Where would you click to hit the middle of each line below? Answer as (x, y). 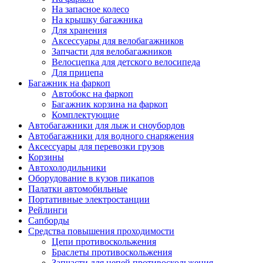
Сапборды (49, 220)
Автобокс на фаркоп (92, 93)
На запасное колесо (90, 9)
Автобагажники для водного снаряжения (111, 136)
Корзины (46, 157)
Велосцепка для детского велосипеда (126, 62)
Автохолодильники (67, 167)
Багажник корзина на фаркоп (110, 104)
